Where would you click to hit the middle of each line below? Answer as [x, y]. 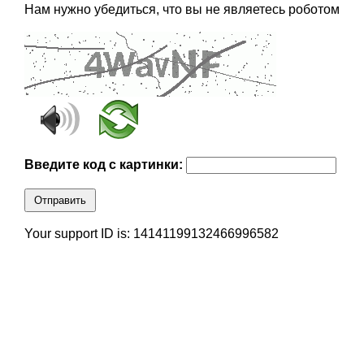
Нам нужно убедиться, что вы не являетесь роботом [182, 10]
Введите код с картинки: [105, 165]
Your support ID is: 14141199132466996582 [151, 234]
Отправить [60, 201]
